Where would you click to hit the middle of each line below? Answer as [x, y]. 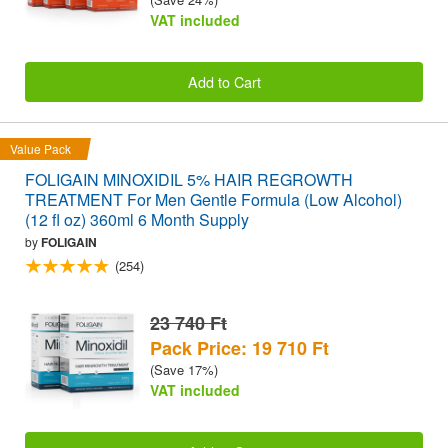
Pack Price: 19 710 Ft [239, 347]
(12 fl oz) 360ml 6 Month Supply [137, 220]
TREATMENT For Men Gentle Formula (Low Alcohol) [213, 200]
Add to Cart [224, 82]
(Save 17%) [184, 369]
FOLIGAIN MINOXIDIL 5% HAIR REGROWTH [189, 180]
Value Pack [40, 149]
